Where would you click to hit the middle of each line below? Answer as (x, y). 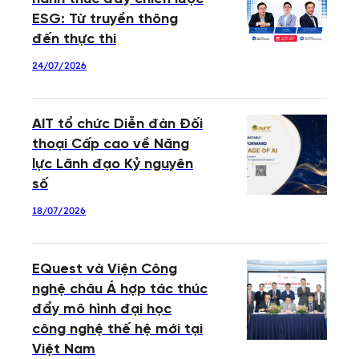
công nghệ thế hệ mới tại (117, 330)
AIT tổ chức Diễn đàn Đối (117, 125)
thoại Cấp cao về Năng (111, 145)
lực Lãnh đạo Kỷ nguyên (113, 165)
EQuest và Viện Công (105, 270)
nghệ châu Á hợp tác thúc (120, 290)
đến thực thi (74, 40)
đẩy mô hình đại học (102, 310)
